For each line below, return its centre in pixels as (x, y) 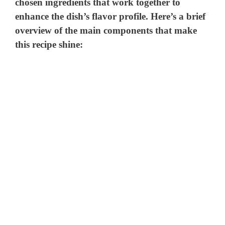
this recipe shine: (49, 45)
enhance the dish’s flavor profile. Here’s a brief (110, 17)
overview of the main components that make (106, 31)
